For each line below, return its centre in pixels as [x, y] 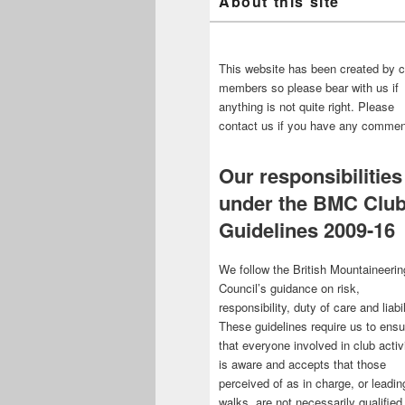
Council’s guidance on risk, [289, 287]
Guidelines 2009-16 [307, 230]
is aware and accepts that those [302, 363]
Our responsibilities [311, 175]
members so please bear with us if [309, 87]
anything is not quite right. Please [306, 106]
